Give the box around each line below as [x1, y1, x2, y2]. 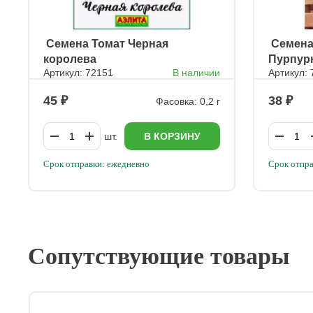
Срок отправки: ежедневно [43, 159, 150, 169]
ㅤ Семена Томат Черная [43, 38, 168, 50]
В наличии [173, 67, 221, 78]
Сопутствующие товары [28, 243, 290, 269]
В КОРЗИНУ [144, 131, 201, 142]
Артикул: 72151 [43, 67, 113, 78]
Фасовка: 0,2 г [156, 95, 221, 107]
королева [43, 53, 96, 65]
